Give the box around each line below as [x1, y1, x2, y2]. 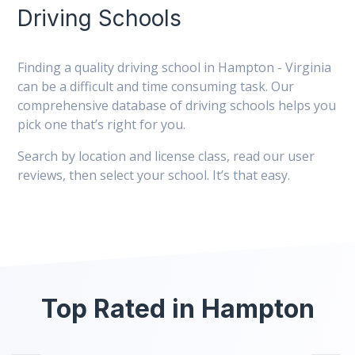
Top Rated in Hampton [40, 293, 315, 325]
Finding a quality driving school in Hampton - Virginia [17, 59, 331, 76]
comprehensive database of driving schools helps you [17, 97, 336, 114]
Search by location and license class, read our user [17, 147, 315, 165]
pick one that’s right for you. [17, 116, 185, 133]
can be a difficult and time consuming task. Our [17, 78, 294, 95]
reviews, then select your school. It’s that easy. [17, 166, 290, 184]
